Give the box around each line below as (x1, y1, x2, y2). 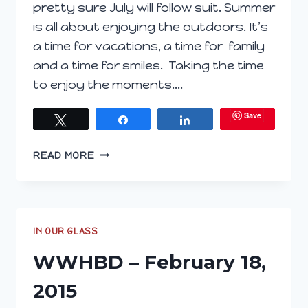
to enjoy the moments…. (33, 76, 183, 92)
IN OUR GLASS (33, 225, 98, 236)
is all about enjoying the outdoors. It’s (33, 19, 268, 34)
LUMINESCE (93, 224, 153, 237)
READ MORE (33, 148, 95, 162)
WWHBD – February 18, (33, 250, 266, 274)
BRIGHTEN (93, 145, 147, 158)
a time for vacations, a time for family (33, 38, 265, 54)
